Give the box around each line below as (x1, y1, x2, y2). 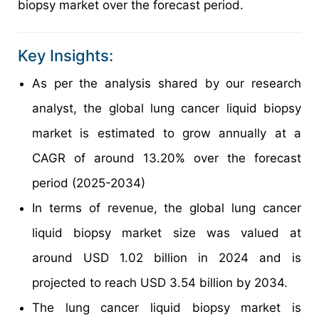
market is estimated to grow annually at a (32, 125, 301, 140)
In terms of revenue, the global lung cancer (32, 200, 301, 215)
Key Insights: (18, 46, 113, 65)
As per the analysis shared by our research (32, 75, 301, 90)
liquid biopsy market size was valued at (32, 225, 301, 240)
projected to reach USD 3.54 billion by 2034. (32, 275, 288, 290)
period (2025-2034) (32, 175, 145, 190)
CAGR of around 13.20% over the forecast (32, 150, 301, 165)
